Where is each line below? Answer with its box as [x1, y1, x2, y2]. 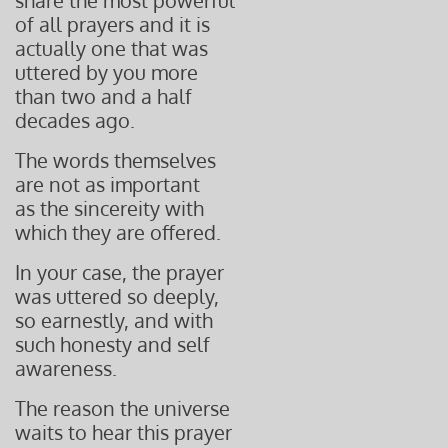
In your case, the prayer [15, 259, 224, 285]
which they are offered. [15, 219, 221, 245]
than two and [15, 83, 141, 109]
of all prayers [15, 11, 139, 37]
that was [131, 35, 208, 61]
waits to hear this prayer [15, 419, 232, 445]
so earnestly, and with [15, 307, 213, 333]
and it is [139, 11, 210, 37]
